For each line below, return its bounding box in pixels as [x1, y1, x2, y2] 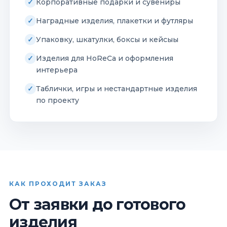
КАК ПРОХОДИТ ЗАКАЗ [9, 179, 107, 187]
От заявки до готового [9, 195, 186, 214]
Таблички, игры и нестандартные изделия [36, 84, 197, 93]
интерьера [36, 65, 78, 74]
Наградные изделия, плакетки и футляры [36, 16, 193, 25]
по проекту [36, 95, 79, 105]
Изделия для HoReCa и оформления [36, 53, 173, 63]
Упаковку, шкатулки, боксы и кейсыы [36, 34, 178, 44]
